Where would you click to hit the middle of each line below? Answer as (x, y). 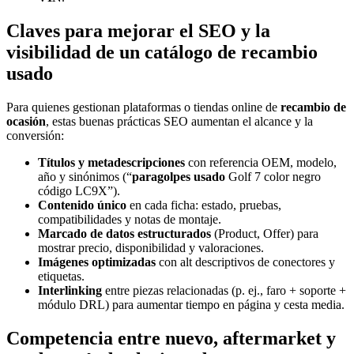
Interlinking (70, 291)
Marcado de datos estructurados (124, 234)
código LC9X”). (79, 191)
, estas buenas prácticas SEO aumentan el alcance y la (179, 122)
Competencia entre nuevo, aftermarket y (171, 338)
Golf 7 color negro (273, 177)
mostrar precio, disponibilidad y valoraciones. (151, 248)
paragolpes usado (179, 177)
